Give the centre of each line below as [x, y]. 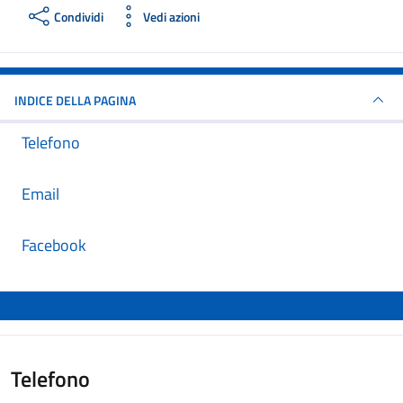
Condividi [79, 16]
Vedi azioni [171, 16]
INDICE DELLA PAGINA [75, 100]
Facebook [54, 245]
